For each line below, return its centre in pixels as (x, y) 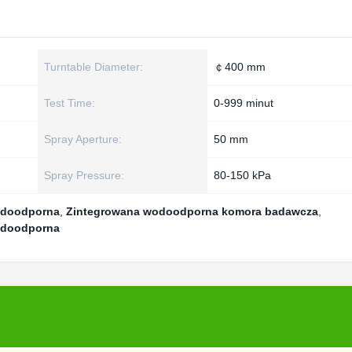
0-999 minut (244, 103)
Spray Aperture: (83, 139)
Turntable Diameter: (93, 67)
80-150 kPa (242, 175)
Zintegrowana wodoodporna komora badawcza (192, 211)
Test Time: (70, 103)
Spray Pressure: (84, 175)
